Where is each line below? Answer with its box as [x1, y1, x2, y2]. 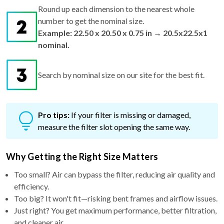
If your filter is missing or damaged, [71, 109, 190, 119]
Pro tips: [38, 109, 69, 119]
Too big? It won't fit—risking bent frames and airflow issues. [14, 193, 217, 203]
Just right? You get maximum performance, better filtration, [14, 205, 216, 215]
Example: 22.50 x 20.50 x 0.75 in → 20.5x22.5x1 [38, 27, 207, 37]
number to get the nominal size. [38, 15, 144, 25]
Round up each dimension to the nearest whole [38, 3, 194, 13]
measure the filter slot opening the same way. [38, 121, 190, 131]
